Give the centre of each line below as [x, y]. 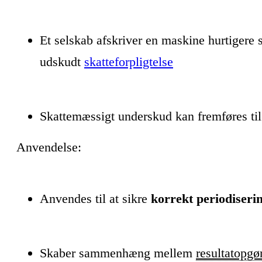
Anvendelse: [49, 147]
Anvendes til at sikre [95, 199]
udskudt [62, 62]
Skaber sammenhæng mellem [118, 253]
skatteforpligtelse [129, 62]
